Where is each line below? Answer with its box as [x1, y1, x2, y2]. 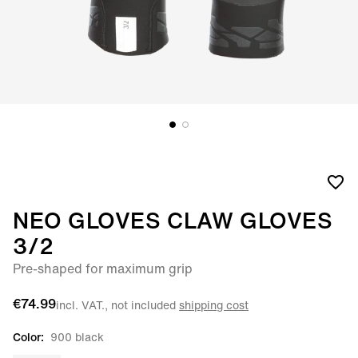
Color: [13, 328, 44, 345]
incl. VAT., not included [56, 296, 179, 313]
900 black [50, 328, 104, 345]
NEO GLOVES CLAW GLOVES [13, 203, 333, 237]
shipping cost [179, 296, 249, 313]
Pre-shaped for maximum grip [13, 258, 193, 278]
